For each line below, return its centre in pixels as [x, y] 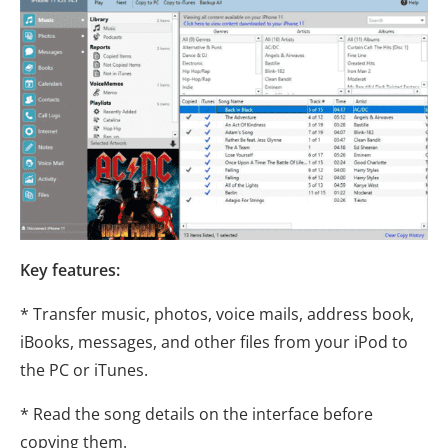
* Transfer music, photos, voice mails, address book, [217, 314]
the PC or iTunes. [84, 370]
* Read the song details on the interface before [196, 414]
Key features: [70, 270]
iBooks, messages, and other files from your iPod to [214, 342]
